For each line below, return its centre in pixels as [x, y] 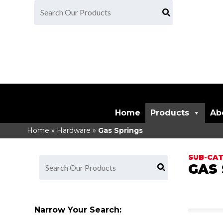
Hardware [73, 131]
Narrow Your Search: [78, 210]
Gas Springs [120, 131]
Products [170, 113]
